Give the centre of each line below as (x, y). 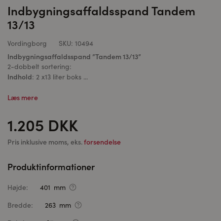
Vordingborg (27, 43)
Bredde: (20, 205)
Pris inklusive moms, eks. (46, 142)
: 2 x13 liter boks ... (60, 77)
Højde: (18, 187)
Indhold (20, 76)
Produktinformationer (51, 166)
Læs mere (23, 97)
